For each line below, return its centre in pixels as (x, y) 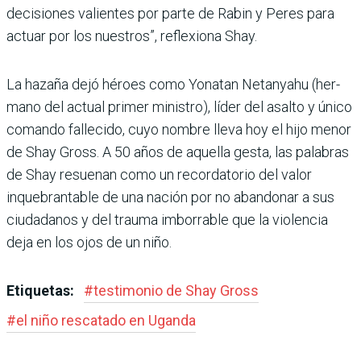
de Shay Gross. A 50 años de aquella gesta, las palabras (178, 152)
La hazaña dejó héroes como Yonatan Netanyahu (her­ (173, 85)
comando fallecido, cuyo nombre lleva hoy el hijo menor (179, 130)
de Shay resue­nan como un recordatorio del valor (159, 175)
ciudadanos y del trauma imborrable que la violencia (167, 220)
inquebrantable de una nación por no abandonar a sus (170, 197)
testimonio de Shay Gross (176, 291)
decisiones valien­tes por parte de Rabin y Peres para (170, 14)
